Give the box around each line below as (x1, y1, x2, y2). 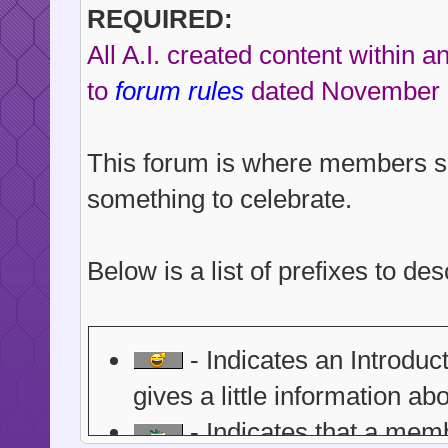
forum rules (114, 75, 244, 106)
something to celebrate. (86, 183, 352, 214)
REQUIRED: (86, 3, 233, 34)
